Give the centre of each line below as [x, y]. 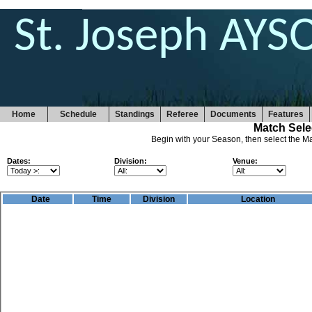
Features [286, 114]
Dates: [19, 161]
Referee [182, 114]
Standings [135, 114]
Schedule [78, 114]
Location [258, 199]
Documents [233, 114]
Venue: [245, 161]
